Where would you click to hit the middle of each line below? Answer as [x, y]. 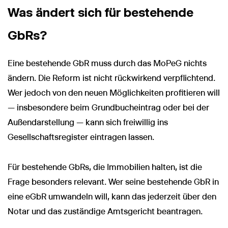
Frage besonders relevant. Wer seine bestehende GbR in [113, 182]
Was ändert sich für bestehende [101, 12]
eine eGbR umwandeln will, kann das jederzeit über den [112, 196]
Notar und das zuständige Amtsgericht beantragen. [105, 211]
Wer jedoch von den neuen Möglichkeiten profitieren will [114, 93]
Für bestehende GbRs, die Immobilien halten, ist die [105, 167]
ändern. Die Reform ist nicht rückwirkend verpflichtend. [111, 78]
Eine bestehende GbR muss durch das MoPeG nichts [107, 63]
